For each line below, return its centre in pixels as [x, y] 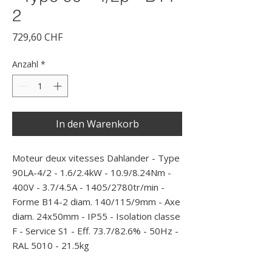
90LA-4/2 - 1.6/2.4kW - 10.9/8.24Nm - [92, 172]
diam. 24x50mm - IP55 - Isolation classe [96, 216]
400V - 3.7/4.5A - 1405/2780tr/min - [88, 187]
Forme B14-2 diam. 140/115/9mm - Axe [96, 202]
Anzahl [25, 64]
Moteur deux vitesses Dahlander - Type [96, 158]
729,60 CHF [37, 37]
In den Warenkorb [97, 124]
